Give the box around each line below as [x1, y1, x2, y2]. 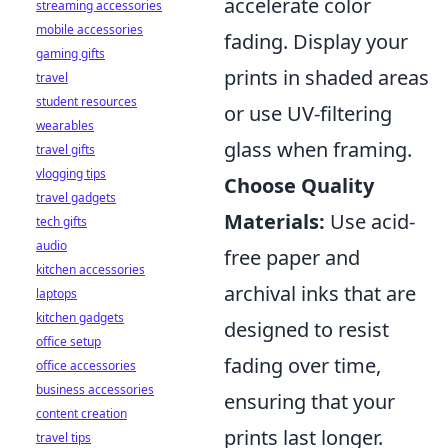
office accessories [36, 357, 136, 374]
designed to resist [224, 316, 389, 343]
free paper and [224, 244, 360, 271]
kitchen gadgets [36, 309, 124, 326]
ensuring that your [224, 388, 395, 415]
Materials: [224, 208, 325, 235]
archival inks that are [224, 280, 416, 307]
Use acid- [325, 208, 415, 235]
